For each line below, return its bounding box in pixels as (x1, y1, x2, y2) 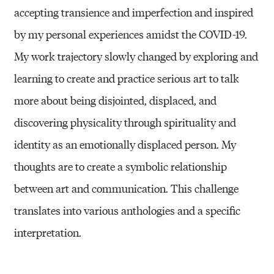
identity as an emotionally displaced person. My (14, 136, 237, 152)
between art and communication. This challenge (14, 180, 239, 196)
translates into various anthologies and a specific (14, 202, 241, 218)
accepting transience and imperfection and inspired (14, 4, 254, 20)
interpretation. (14, 224, 82, 240)
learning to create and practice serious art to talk (14, 70, 240, 86)
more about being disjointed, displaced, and (14, 92, 217, 108)
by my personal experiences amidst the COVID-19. (14, 26, 248, 42)
